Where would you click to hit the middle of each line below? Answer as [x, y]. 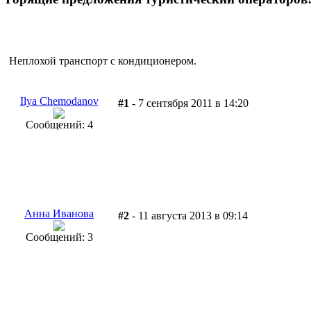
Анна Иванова [59, 213]
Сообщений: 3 [59, 237]
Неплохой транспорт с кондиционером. [103, 60]
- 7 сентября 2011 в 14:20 [189, 103]
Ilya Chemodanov [59, 101]
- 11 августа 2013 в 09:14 [188, 215]
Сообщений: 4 [59, 124]
